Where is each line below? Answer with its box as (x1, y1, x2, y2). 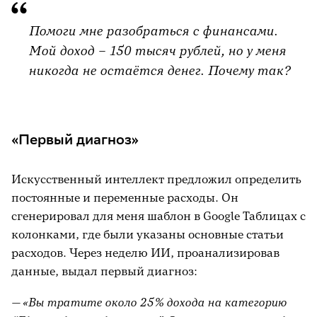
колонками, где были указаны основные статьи (11, 227, 284, 241)
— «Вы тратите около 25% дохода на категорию (11, 295, 287, 309)
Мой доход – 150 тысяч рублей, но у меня (28, 42, 286, 59)
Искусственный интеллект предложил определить (11, 172, 301, 186)
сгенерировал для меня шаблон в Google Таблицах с (11, 209, 306, 223)
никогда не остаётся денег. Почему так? (28, 62, 290, 79)
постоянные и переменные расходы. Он (11, 190, 238, 204)
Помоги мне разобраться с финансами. (28, 23, 277, 39)
